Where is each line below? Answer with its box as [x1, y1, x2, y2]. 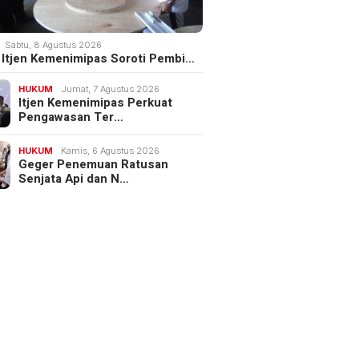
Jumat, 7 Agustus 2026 [61, 83, 160, 95]
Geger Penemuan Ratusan [18, 155, 169, 174]
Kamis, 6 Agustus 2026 [61, 145, 160, 157]
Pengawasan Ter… [18, 108, 124, 127]
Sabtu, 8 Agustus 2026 [5, 39, 103, 51]
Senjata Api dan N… [18, 170, 130, 188]
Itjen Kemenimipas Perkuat [18, 94, 173, 112]
